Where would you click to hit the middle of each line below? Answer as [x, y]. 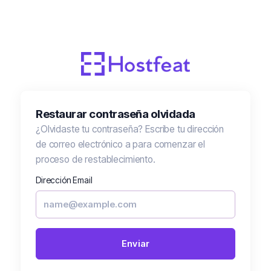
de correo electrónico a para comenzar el [121, 144]
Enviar [135, 243]
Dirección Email [64, 180]
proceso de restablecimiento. [96, 159]
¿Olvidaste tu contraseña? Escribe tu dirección [130, 129]
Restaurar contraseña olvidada [116, 113]
